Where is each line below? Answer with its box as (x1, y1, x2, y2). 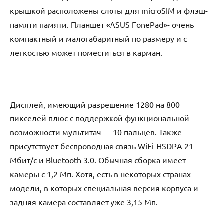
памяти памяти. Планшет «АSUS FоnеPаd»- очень (10, 19, 194, 30)
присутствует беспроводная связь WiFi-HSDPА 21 (10, 141, 193, 151)
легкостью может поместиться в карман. (10, 47, 162, 58)
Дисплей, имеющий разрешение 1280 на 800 (10, 99, 180, 110)
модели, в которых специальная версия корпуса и (10, 183, 198, 193)
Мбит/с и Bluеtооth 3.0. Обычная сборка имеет (10, 155, 186, 165)
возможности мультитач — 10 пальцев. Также (10, 127, 182, 137)
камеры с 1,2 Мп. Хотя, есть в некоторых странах (10, 169, 191, 179)
